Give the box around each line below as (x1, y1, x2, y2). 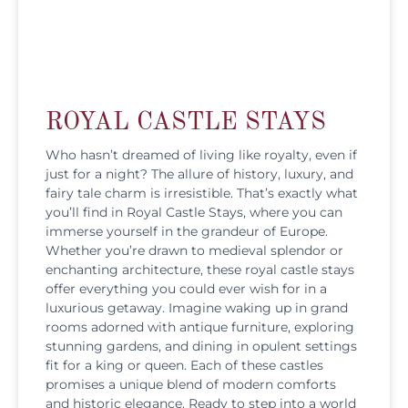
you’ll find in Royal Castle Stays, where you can (46, 203, 342, 220)
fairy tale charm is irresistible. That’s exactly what (46, 184, 358, 201)
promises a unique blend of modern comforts (46, 375, 336, 393)
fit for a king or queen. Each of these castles (46, 356, 323, 373)
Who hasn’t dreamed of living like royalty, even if (46, 146, 357, 163)
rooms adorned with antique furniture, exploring (46, 318, 354, 335)
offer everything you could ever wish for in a (46, 280, 327, 297)
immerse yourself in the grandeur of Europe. (46, 222, 328, 240)
